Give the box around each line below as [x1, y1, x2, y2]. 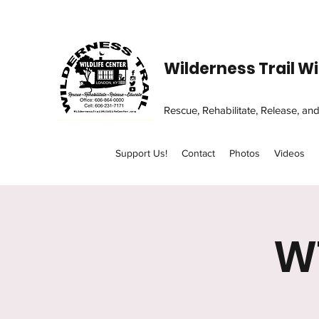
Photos [229, 147, 260, 159]
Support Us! [115, 147, 167, 159]
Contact [182, 147, 215, 159]
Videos [274, 147, 305, 159]
